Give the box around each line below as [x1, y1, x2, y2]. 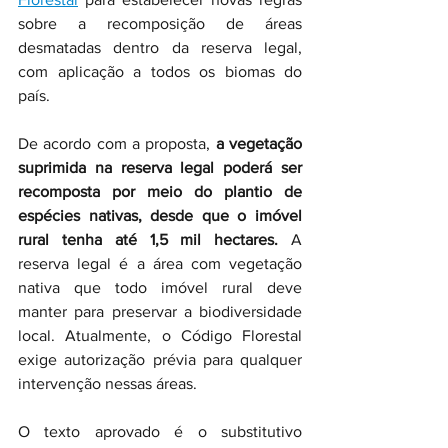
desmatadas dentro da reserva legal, [18, 39, 302, 56]
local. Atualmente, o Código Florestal [18, 327, 302, 344]
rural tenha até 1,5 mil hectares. [18, 231, 279, 248]
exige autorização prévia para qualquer [18, 351, 302, 368]
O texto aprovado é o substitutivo [18, 423, 302, 440]
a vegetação [215, 135, 303, 152]
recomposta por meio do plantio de [18, 183, 302, 200]
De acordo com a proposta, [18, 135, 216, 152]
